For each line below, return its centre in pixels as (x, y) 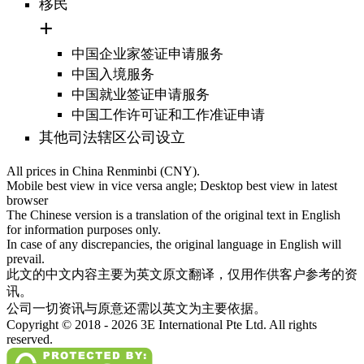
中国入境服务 (113, 75)
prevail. (26, 259)
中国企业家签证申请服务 (147, 54)
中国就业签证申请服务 (141, 95)
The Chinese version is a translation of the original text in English (173, 215)
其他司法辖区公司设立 (112, 138)
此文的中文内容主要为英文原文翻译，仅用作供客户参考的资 (182, 275)
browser (27, 201)
